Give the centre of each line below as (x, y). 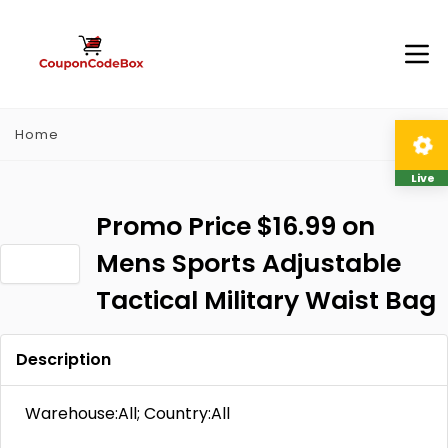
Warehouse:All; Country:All (127, 413)
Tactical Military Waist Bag (266, 300)
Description (63, 359)
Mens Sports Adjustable (248, 263)
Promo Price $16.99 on (235, 226)
